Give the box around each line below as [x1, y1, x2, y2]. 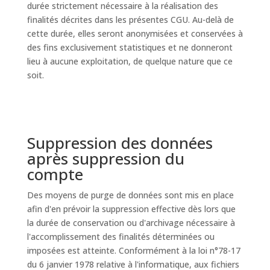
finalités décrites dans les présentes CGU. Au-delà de [27, 14, 234, 25]
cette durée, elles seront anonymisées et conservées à [27, 28, 243, 39]
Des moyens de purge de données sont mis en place [27, 189, 234, 201]
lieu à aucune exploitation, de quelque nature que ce [27, 55, 233, 67]
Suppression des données [27, 132, 213, 154]
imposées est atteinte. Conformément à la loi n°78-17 [27, 245, 240, 256]
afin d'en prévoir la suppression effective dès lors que [27, 203, 236, 215]
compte [27, 163, 83, 185]
